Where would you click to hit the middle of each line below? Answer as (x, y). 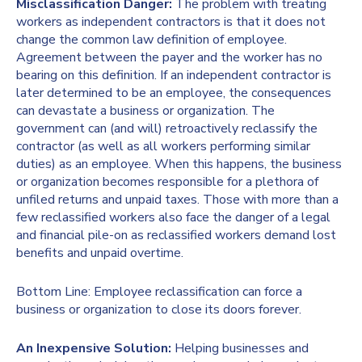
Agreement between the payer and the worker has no (169, 58)
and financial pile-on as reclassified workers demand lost (176, 236)
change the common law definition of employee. (152, 40)
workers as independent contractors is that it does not (171, 22)
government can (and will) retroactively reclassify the (167, 129)
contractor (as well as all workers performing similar (163, 147)
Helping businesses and (242, 349)
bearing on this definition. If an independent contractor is (174, 76)
